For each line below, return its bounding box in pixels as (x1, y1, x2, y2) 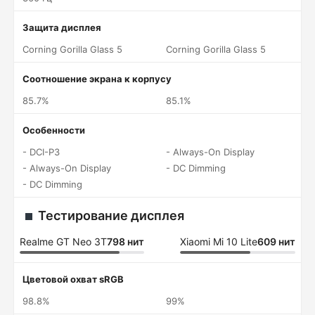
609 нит (257, 236, 295, 247)
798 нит (107, 236, 144, 247)
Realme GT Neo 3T (20, 236, 107, 247)
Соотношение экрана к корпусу (22, 73, 172, 84)
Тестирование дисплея (38, 208, 184, 223)
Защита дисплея (22, 22, 101, 33)
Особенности (22, 124, 85, 136)
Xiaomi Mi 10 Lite (180, 236, 257, 247)
